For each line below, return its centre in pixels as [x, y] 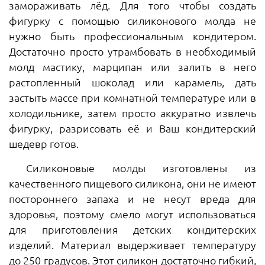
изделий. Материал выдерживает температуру [132, 244]
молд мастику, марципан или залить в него [132, 66]
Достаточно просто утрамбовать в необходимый [132, 51]
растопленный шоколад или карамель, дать [132, 82]
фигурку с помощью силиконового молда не [132, 20]
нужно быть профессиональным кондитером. [132, 35]
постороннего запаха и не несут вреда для [132, 198]
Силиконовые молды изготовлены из [132, 167]
